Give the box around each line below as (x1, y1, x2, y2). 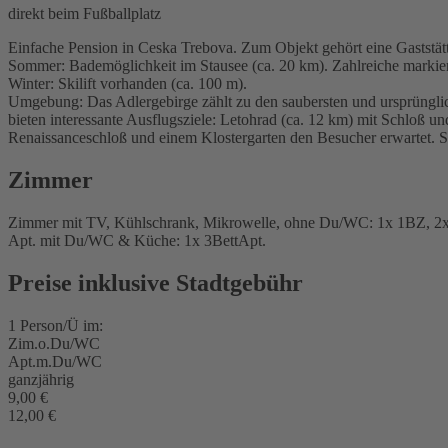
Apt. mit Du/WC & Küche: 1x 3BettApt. (8, 231, 266, 249)
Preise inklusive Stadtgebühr (8, 269, 303, 296)
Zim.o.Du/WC (8, 334, 100, 352)
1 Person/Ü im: (8, 316, 103, 334)
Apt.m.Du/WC (8, 352, 102, 370)
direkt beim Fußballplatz (8, 5, 161, 23)
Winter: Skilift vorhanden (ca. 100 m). (8, 75, 247, 93)
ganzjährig (8, 370, 74, 388)
